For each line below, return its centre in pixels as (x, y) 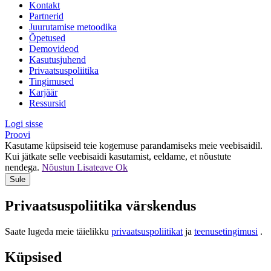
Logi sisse (24, 124)
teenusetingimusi (226, 232)
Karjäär (43, 93)
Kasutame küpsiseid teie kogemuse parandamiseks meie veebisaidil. (134, 146)
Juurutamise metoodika (73, 27)
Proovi (18, 135)
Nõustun (59, 168)
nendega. (23, 168)
